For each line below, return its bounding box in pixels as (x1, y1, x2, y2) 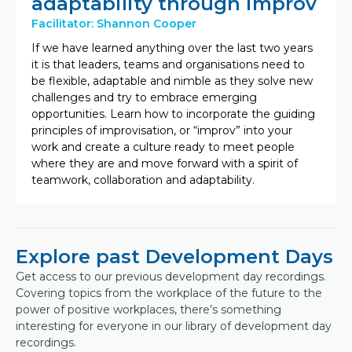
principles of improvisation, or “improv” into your (31, 123, 292, 137)
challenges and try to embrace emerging (31, 90, 257, 104)
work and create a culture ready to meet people (31, 139, 295, 154)
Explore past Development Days (16, 244, 333, 268)
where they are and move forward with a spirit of (31, 156, 298, 170)
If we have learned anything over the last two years (31, 40, 313, 55)
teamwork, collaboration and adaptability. (31, 172, 255, 187)
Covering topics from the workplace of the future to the (16, 285, 322, 300)
